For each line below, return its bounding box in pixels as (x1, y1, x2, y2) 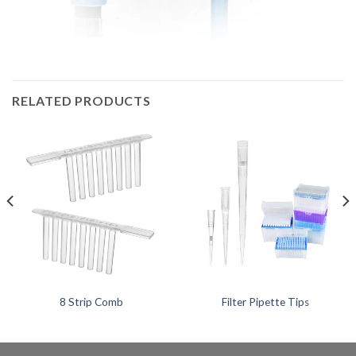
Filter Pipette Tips (221, 295, 309, 308)
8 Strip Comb (59, 295, 123, 308)
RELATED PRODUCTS (12, 93, 151, 109)
